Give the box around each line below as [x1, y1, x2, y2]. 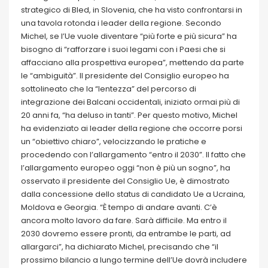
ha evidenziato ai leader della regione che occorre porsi [21, 123, 242, 135]
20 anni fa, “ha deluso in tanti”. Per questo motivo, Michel [21, 109, 237, 121]
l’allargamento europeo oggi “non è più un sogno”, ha [21, 162, 230, 174]
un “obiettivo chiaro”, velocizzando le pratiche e [21, 136, 206, 148]
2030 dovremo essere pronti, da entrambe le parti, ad [21, 228, 231, 240]
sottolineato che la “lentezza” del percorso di [21, 83, 196, 95]
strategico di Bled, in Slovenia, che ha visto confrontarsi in [21, 4, 242, 16]
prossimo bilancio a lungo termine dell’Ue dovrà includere [21, 254, 247, 266]
